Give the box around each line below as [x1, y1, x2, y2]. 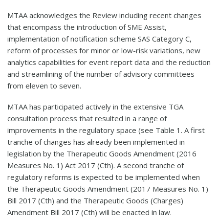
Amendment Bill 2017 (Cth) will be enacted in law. [7, 207, 172, 217]
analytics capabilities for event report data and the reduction [7, 57, 211, 67]
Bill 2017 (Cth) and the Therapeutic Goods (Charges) [7, 195, 183, 205]
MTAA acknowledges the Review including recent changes [7, 10, 201, 20]
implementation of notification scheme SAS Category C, [7, 33, 192, 44]
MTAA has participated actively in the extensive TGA [7, 101, 183, 111]
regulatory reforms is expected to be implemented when [7, 172, 200, 182]
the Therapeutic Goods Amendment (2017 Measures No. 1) [7, 183, 208, 194]
